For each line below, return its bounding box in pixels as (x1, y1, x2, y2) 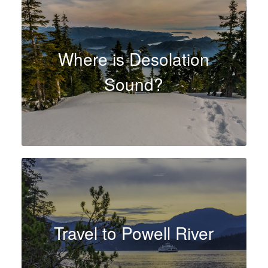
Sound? (104, 71, 164, 96)
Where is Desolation (58, 46, 210, 71)
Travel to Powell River (54, 221, 214, 245)
